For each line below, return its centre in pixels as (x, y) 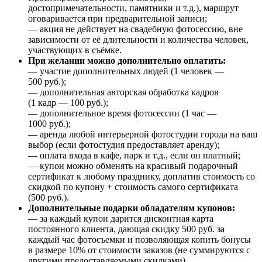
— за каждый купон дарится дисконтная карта (121, 218)
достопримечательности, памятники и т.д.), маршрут (133, 8)
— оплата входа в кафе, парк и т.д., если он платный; (134, 155)
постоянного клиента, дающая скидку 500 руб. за (126, 229)
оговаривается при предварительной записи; (118, 18)
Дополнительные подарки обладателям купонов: (132, 208)
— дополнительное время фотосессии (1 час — (122, 113)
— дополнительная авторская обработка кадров (123, 92)
